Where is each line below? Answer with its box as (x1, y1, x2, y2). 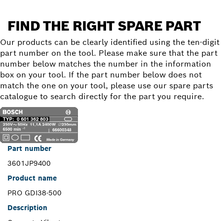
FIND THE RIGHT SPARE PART (7, 17, 201, 35)
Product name (7, 173, 57, 183)
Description (7, 203, 47, 212)
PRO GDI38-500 (7, 188, 62, 197)
